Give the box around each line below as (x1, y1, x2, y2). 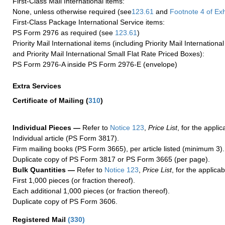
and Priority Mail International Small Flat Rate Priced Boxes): (13, 49, 204, 58)
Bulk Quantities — (13, 165, 75, 174)
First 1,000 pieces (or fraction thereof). (13, 176, 135, 184)
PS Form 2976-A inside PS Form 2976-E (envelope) (13, 60, 177, 68)
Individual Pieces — (13, 123, 80, 132)
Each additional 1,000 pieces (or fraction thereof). (13, 186, 170, 195)
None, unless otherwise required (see (13, 7, 132, 16)
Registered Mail (13, 215, 68, 223)
